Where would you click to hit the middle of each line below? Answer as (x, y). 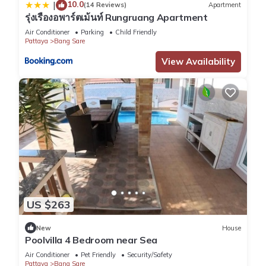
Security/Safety (150, 255)
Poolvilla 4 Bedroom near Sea (91, 240)
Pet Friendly (98, 255)
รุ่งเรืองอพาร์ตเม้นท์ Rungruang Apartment (116, 17)
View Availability (198, 61)
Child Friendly (136, 32)
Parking (92, 32)
